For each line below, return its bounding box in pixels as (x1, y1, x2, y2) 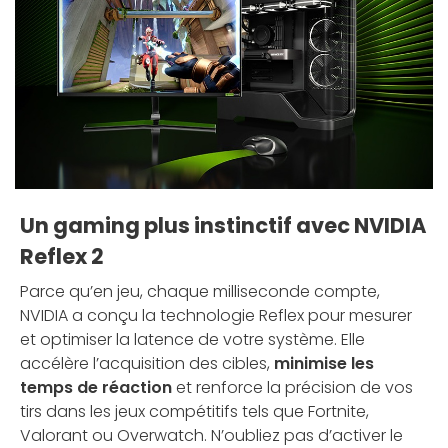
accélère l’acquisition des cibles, (20, 352, 274, 376)
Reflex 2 (20, 242, 104, 272)
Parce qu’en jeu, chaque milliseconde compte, (20, 280, 380, 304)
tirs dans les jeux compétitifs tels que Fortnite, (20, 400, 369, 424)
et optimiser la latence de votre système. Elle (20, 328, 365, 352)
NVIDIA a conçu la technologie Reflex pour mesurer (20, 304, 412, 328)
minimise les (274, 352, 374, 376)
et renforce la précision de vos (172, 376, 413, 400)
